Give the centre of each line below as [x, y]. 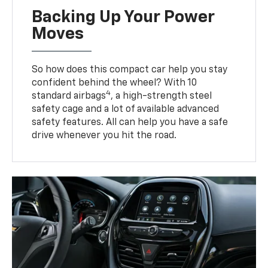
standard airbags [69, 97]
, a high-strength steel [162, 97]
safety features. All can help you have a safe [130, 123]
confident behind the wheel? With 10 [115, 83]
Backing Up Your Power [124, 18]
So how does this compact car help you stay [130, 70]
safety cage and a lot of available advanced [126, 110]
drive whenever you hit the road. [104, 136]
